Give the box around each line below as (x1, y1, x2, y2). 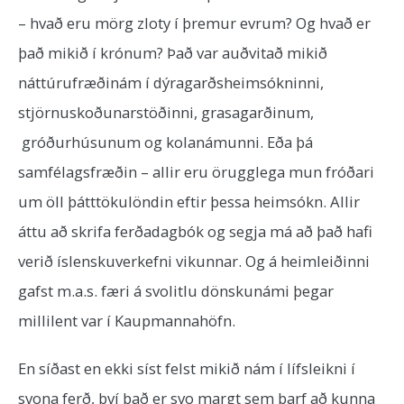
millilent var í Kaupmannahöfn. (18, 310, 235, 331)
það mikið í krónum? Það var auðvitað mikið (18, 42, 327, 63)
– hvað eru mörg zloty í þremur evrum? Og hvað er (18, 13, 371, 33)
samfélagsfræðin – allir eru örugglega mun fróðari (18, 161, 374, 182)
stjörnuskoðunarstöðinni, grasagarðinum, (18, 102, 314, 123)
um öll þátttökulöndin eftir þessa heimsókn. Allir (18, 191, 360, 212)
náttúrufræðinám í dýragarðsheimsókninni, (18, 72, 324, 93)
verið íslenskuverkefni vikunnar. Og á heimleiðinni (18, 251, 370, 271)
